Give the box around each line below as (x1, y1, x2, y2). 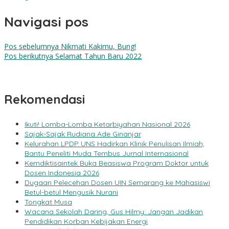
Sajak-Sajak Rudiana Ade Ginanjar (25, 129, 141, 139)
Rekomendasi (4, 91, 85, 107)
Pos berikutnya (4, 51, 53, 61)
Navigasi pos (4, 13, 88, 31)
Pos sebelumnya (4, 41, 59, 51)
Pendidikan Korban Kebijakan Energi (25, 216, 148, 226)
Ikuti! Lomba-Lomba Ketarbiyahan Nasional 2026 (25, 119, 190, 129)
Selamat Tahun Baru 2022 (53, 51, 142, 61)
